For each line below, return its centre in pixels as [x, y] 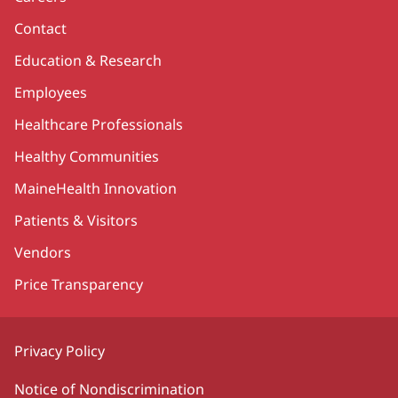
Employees [51, 92]
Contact [40, 28]
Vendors [43, 252]
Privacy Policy [60, 350]
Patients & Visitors [76, 220]
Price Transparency [79, 284]
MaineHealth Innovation [96, 188]
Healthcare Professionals [99, 124]
